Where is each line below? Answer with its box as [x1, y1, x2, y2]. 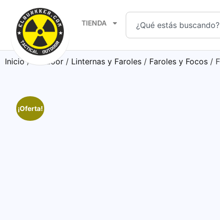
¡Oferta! [17, 104, 43, 112]
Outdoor [32, 56, 63, 66]
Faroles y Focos [149, 56, 208, 66]
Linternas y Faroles [71, 56, 141, 66]
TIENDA [82, 19, 107, 27]
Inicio [5, 56, 25, 66]
